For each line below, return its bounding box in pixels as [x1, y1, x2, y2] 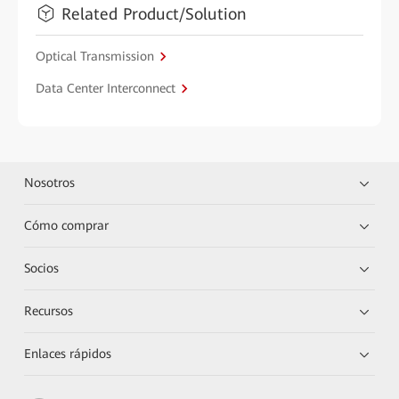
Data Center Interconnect [36, 80, 175, 95]
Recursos [24, 304, 74, 318]
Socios [24, 261, 60, 275]
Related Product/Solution [61, 4, 247, 23]
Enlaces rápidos [24, 346, 112, 361]
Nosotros [24, 175, 76, 190]
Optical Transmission [36, 48, 154, 63]
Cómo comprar [24, 218, 110, 232]
